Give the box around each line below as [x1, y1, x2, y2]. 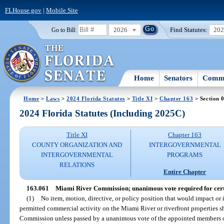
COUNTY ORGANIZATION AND [31, 141, 122, 149]
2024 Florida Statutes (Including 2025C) [19, 108, 185, 119]
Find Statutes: [170, 25, 208, 33]
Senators [164, 73, 193, 82]
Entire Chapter [163, 167, 206, 175]
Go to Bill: [51, 26, 76, 33]
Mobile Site [45, 6, 78, 14]
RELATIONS [59, 161, 94, 169]
